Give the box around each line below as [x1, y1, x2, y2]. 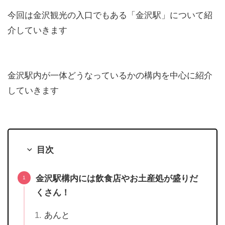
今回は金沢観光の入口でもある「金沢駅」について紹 [8, 11, 212, 21]
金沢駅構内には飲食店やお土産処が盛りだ [36, 173, 198, 183]
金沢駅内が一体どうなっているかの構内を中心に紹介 [8, 71, 212, 81]
